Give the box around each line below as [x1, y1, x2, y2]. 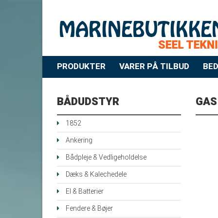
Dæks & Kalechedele [66, 169, 127, 180]
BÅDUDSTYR [57, 94, 119, 110]
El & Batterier [66, 186, 104, 197]
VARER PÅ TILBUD [119, 60, 189, 73]
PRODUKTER [57, 60, 106, 73]
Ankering [66, 135, 92, 146]
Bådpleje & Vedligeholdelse [66, 152, 146, 163]
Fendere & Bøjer [66, 203, 113, 214]
